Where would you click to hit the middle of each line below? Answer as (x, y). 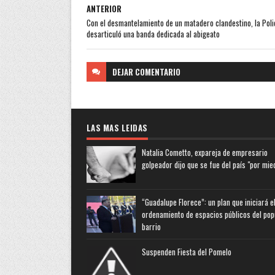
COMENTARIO (157, 72)
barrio (151, 227)
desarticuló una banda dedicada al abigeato (153, 34)
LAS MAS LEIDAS (117, 128)
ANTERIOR (104, 9)
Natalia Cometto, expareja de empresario (204, 152)
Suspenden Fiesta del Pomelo (186, 252)
